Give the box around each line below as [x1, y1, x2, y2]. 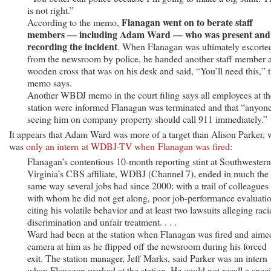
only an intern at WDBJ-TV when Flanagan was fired [26, 139, 230, 152]
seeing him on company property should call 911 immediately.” [27, 112, 267, 125]
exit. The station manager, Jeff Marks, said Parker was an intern [27, 251, 267, 264]
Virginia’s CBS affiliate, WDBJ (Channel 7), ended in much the [27, 166, 269, 180]
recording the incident [27, 39, 117, 53]
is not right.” [27, 3, 74, 16]
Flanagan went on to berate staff [122, 15, 253, 29]
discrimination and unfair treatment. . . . [27, 215, 177, 228]
